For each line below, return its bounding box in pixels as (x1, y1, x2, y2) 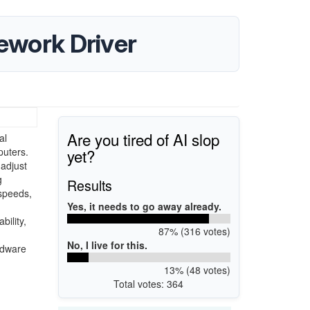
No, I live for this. (67, 237, 147, 252)
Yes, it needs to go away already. (67, 199, 221, 213)
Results (67, 174, 112, 195)
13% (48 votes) (163, 262, 230, 277)
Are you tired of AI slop (67, 127, 219, 150)
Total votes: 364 (113, 276, 184, 291)
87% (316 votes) (158, 224, 230, 238)
